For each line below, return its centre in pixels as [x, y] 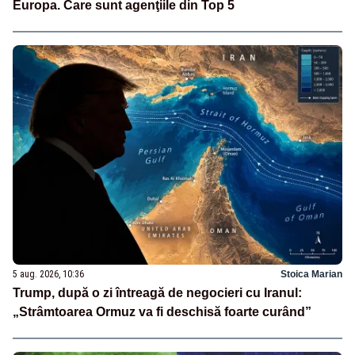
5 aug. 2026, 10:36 [48, 274]
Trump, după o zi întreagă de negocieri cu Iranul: [157, 292]
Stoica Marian [311, 274]
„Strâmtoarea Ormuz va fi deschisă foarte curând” [162, 311]
